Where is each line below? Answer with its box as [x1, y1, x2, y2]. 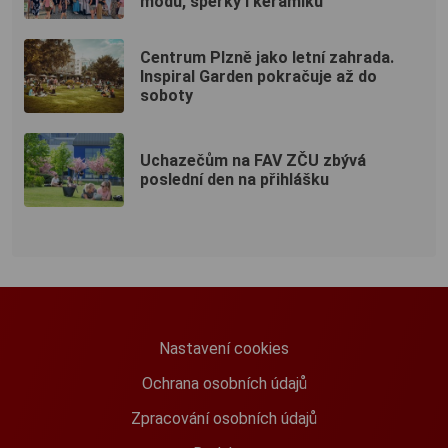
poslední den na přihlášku [140, 170, 329, 190]
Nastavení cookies [159, 339, 289, 359]
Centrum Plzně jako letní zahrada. [140, 47, 394, 67]
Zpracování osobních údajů [131, 409, 317, 429]
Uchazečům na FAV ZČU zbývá [140, 151, 366, 171]
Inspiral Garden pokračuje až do [140, 66, 377, 86]
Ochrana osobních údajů [141, 374, 307, 394]
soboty [140, 85, 193, 105]
